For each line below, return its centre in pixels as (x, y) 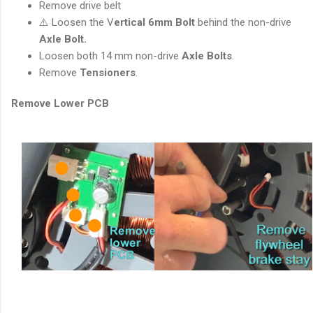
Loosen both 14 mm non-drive (110, 56)
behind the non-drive (243, 23)
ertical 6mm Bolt (154, 23)
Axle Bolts (207, 56)
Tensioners (108, 73)
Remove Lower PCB (60, 104)
